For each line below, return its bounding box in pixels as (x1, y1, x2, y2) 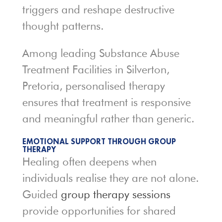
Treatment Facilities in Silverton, (22, 63, 169, 76)
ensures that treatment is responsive (22, 96, 191, 109)
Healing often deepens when (22, 155, 157, 168)
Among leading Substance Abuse (22, 47, 179, 60)
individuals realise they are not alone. (22, 171, 199, 185)
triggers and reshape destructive (22, 3, 174, 16)
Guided (22, 188, 61, 201)
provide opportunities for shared (22, 204, 176, 218)
